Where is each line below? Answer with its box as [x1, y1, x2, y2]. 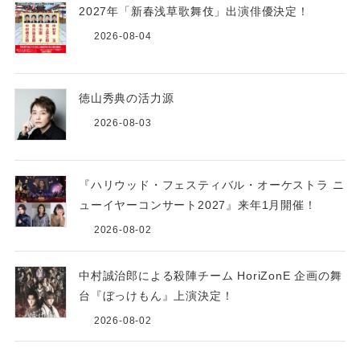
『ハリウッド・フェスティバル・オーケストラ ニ [78, 178, 345, 192]
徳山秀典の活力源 [78, 92, 174, 105]
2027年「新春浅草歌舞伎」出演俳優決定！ [78, 4, 321, 18]
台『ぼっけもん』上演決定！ [78, 288, 246, 302]
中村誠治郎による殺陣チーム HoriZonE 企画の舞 [78, 268, 342, 282]
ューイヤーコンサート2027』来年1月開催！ [78, 198, 317, 212]
